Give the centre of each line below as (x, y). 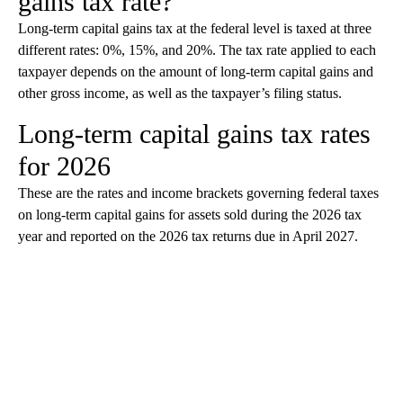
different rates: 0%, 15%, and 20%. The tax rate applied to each (197, 50)
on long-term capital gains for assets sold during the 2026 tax (190, 215)
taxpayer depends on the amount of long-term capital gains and (196, 72)
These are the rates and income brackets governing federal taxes (198, 193)
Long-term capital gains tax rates (194, 134)
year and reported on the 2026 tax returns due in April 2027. (188, 237)
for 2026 (64, 166)
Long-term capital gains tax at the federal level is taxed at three (195, 29)
